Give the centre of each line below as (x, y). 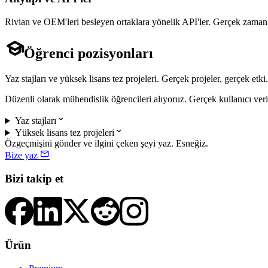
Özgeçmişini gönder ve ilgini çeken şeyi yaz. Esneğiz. (106, 144)
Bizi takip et (34, 179)
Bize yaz (21, 156)
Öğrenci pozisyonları (89, 54)
